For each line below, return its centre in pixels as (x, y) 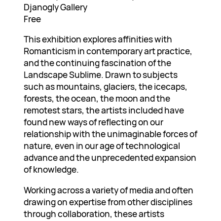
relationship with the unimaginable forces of (110, 134)
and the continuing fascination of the (97, 63)
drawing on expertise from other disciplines (108, 202)
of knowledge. (51, 169)
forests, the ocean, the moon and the (97, 98)
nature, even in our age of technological (102, 146)
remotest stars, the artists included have (104, 110)
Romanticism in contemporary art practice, (108, 51)
